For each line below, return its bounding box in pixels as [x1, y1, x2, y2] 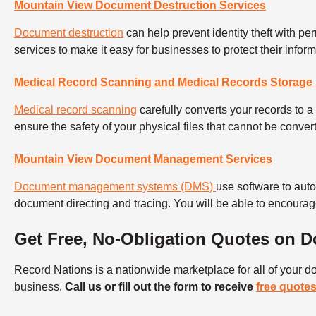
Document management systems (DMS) [14, 180, 216, 193]
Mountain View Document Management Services [14, 153, 272, 166]
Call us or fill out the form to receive [65, 280, 256, 293]
